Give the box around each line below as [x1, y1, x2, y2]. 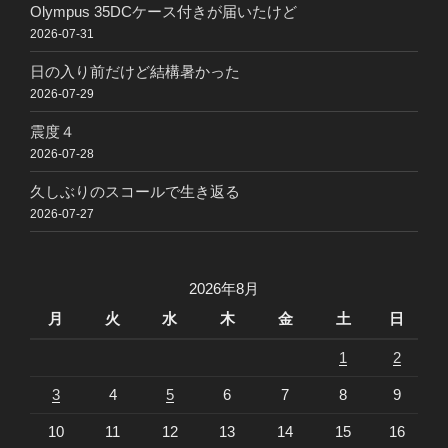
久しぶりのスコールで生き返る [30, 182, 240, 200]
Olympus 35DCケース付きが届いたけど [30, 2, 297, 20]
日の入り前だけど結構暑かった [30, 62, 240, 80]
